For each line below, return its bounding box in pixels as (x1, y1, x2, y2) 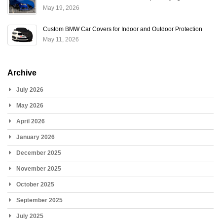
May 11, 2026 (43, 36, 79, 43)
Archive (7, 69, 37, 77)
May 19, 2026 (43, 4, 79, 12)
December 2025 (16, 149, 61, 157)
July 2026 (16, 86, 43, 94)
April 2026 (16, 118, 45, 125)
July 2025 (16, 213, 43, 220)
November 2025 (16, 165, 61, 173)
